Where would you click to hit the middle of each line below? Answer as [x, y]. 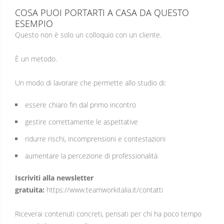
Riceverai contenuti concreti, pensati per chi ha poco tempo [108, 213]
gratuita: [31, 189]
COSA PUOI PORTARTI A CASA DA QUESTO [102, 12]
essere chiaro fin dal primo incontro [80, 104]
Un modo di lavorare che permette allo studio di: [90, 82]
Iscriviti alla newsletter [54, 177]
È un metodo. [36, 58]
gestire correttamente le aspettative [81, 121]
